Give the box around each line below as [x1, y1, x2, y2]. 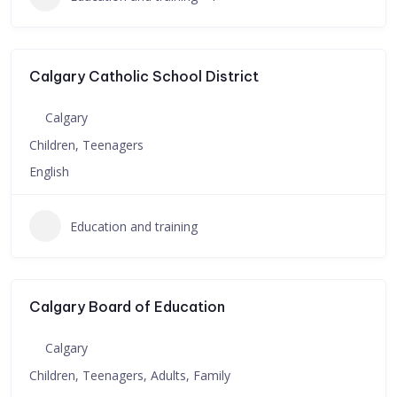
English [29, 163, 69, 180]
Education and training [70, 217, 198, 235]
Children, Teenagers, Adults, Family [29, 367, 230, 384]
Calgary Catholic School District [29, 67, 259, 85]
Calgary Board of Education [29, 298, 225, 315]
